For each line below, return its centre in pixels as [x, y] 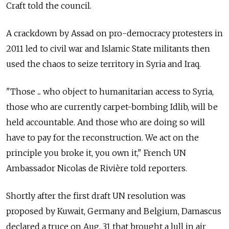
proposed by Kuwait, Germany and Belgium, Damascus [114, 211]
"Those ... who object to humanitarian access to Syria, [110, 91]
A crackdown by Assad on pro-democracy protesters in [114, 33]
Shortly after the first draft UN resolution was [96, 196]
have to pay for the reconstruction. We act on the [102, 137]
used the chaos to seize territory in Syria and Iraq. [104, 64]
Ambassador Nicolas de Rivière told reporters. [97, 168]
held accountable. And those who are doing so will [106, 122]
